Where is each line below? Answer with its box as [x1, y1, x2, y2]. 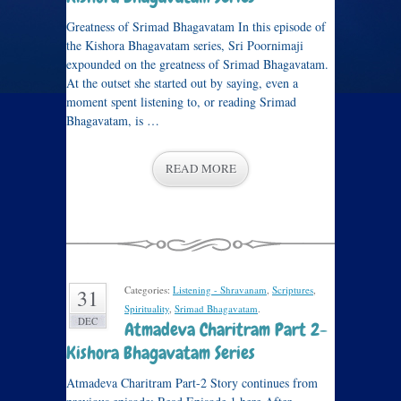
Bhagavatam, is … [66, 112, 159, 129]
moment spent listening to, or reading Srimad [66, 93, 296, 110]
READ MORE [165, 160, 236, 176]
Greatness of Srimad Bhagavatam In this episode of [66, 18, 326, 35]
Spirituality [124, 302, 169, 315]
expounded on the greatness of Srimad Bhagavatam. [66, 55, 328, 73]
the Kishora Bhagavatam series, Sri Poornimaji [66, 37, 303, 54]
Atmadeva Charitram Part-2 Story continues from [66, 374, 318, 391]
